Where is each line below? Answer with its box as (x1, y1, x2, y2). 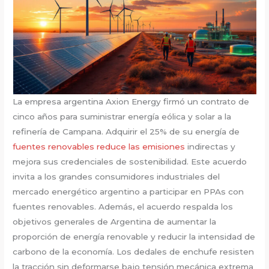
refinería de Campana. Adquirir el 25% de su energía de (13, 127, 240, 137)
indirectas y (187, 142, 236, 152)
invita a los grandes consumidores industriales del (13, 172, 220, 182)
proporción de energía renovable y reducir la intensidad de (13, 232, 256, 242)
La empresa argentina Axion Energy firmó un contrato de (13, 97, 250, 107)
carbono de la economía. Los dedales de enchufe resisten (13, 247, 255, 257)
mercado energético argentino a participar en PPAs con (13, 187, 244, 197)
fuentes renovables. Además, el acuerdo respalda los (13, 202, 234, 212)
